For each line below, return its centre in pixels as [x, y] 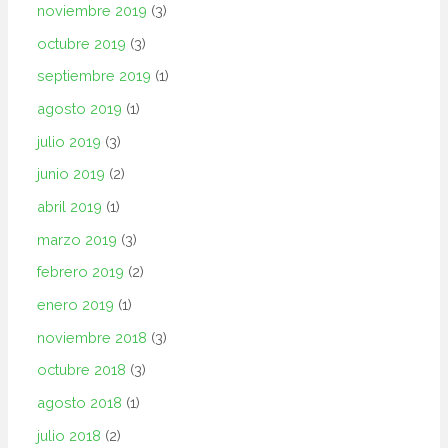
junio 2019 [71, 174]
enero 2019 [76, 304]
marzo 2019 [77, 239]
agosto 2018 [80, 402]
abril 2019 [70, 207]
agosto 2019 [80, 109]
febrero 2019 [81, 272]
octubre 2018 [82, 370]
